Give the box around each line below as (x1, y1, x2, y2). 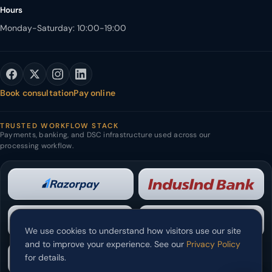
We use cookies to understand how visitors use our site (25, 225, 241, 236)
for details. (25, 252, 66, 263)
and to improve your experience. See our (25, 239, 186, 250)
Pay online (73, 87, 115, 98)
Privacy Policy (186, 239, 240, 250)
